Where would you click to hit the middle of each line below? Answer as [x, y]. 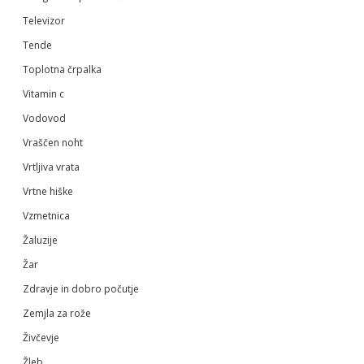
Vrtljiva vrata [51, 167]
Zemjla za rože [57, 313]
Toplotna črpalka [62, 69]
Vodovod [44, 118]
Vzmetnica [46, 215]
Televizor [44, 20]
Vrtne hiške [48, 191]
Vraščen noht [53, 142]
